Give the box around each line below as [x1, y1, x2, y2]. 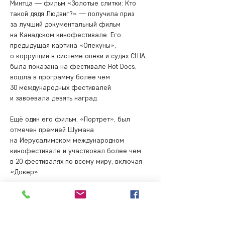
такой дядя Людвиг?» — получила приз [10, 10, 136, 18]
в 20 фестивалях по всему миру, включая [10, 157, 144, 166]
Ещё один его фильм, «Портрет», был [10, 115, 132, 124]
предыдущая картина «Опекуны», [10, 41, 118, 50]
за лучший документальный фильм [10, 20, 123, 29]
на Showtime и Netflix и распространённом [10, 210, 149, 218]
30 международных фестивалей [10, 83, 113, 92]
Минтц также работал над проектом [10, 189, 127, 197]
